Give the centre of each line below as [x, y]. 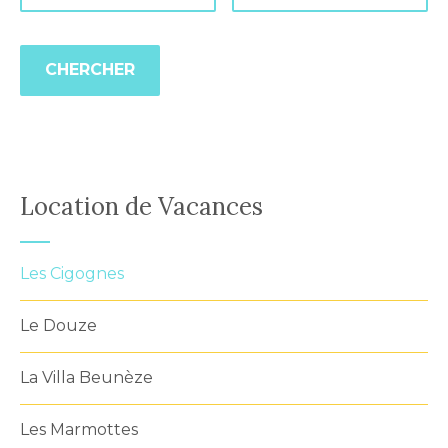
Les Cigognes [72, 273]
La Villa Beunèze [86, 377]
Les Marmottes [79, 429]
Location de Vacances [141, 206]
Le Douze [58, 325]
